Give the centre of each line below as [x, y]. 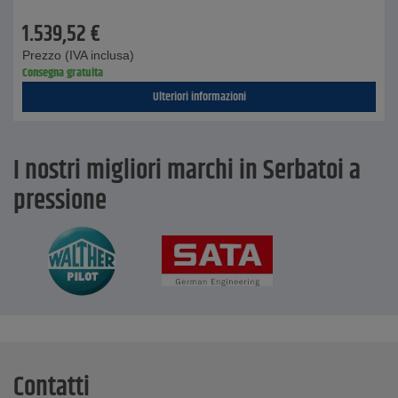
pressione [60, 201]
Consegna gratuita [63, 73]
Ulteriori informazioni [199, 97]
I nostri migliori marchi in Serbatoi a [187, 171]
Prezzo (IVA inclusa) [78, 55]
